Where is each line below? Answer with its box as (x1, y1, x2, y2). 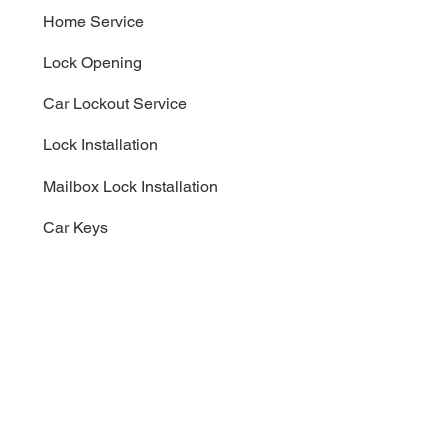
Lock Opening (42, 52, 142, 72)
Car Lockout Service (42, 94, 187, 114)
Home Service (42, 11, 144, 31)
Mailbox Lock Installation (42, 176, 218, 196)
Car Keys (43, 217, 109, 237)
